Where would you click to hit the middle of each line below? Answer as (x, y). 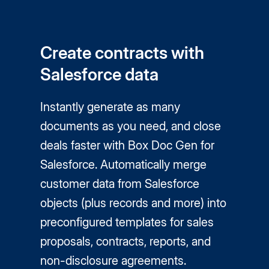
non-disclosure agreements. (113, 261)
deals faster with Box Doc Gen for (128, 145)
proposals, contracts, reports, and (126, 241)
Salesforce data (100, 74)
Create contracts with (122, 53)
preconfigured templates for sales (127, 222)
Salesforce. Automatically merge (124, 165)
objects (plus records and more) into (134, 203)
